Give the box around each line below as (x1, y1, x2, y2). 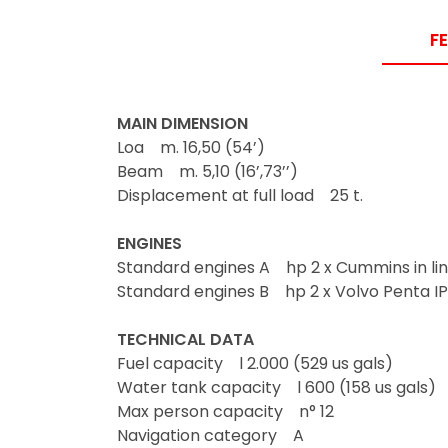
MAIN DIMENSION (117, 111, 248, 135)
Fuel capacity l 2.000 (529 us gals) (117, 351, 393, 375)
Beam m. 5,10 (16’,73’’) (117, 159, 298, 183)
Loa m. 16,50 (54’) (117, 135, 265, 159)
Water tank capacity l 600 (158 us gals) (117, 375, 436, 399)
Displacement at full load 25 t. (117, 183, 363, 207)
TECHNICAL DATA (117, 327, 254, 351)
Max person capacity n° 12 (117, 399, 334, 423)
